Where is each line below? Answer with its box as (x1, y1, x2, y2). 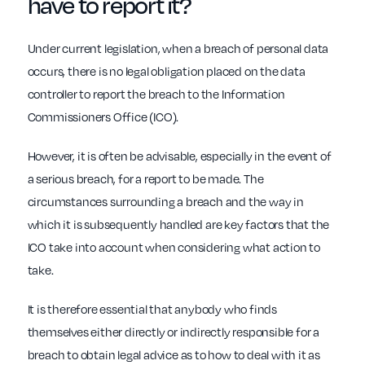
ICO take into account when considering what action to (27, 240, 320, 255)
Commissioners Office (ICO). (27, 109, 179, 125)
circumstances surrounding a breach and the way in (27, 194, 304, 209)
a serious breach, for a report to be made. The (27, 171, 264, 187)
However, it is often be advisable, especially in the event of (27, 148, 332, 164)
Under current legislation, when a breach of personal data (27, 41, 329, 56)
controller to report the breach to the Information (27, 86, 285, 102)
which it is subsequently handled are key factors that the (27, 217, 330, 232)
